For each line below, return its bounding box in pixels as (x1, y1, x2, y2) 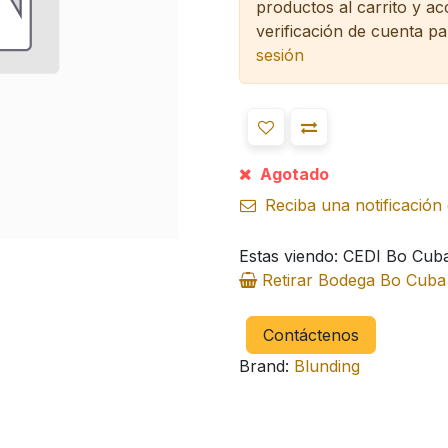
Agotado (256, 164, 329, 185)
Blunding (294, 356, 360, 377)
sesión (256, 45, 304, 66)
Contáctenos (262, 325, 359, 346)
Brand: (239, 356, 289, 377)
